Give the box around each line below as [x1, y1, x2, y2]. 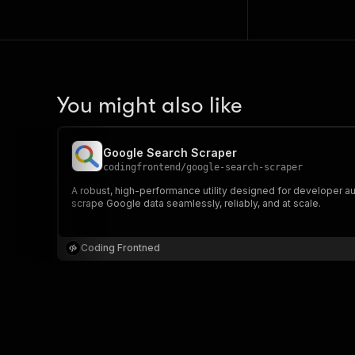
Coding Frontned [81, 242, 160, 254]
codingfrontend [103, 162, 181, 173]
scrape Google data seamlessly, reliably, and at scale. [71, 197, 321, 209]
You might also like [57, 93, 242, 118]
